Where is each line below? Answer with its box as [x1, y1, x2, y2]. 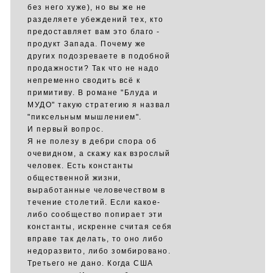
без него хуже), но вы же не [27, 3, 147, 12]
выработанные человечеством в [27, 186, 165, 194]
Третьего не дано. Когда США [27, 259, 154, 268]
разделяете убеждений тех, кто [27, 15, 164, 24]
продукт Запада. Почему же [27, 40, 146, 48]
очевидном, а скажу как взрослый [27, 149, 171, 158]
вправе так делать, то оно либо [27, 235, 163, 243]
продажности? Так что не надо [27, 64, 159, 73]
